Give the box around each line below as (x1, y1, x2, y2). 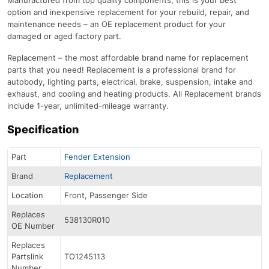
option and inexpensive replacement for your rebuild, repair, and (7, 7, 249, 17)
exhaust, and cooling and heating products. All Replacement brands (7, 88, 261, 98)
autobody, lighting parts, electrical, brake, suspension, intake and (7, 76, 253, 86)
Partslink (11, 251, 43, 261)
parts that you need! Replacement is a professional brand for (7, 64, 236, 74)
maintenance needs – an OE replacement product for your (7, 19, 226, 29)
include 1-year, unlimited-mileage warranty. (7, 100, 169, 110)
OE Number (11, 220, 55, 231)
